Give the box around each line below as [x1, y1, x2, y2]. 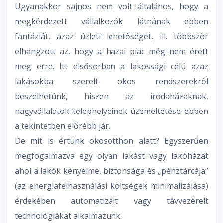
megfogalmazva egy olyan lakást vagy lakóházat [15, 150, 208, 162]
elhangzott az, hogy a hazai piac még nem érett [15, 46, 208, 57]
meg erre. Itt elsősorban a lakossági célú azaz [15, 61, 208, 72]
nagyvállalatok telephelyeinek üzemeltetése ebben [15, 106, 208, 117]
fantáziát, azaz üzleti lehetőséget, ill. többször [15, 31, 208, 42]
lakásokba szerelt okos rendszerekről [15, 76, 208, 87]
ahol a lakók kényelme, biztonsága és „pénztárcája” [15, 165, 208, 177]
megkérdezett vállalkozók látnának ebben [15, 16, 208, 27]
